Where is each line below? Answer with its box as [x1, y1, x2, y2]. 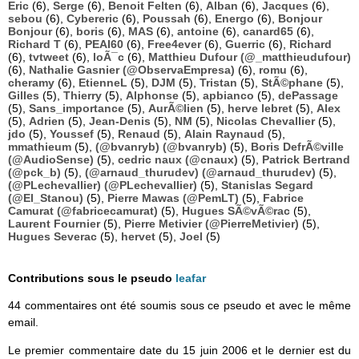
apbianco [203, 89, 254, 103]
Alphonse [126, 89, 179, 103]
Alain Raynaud [184, 127, 264, 141]
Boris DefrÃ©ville [251, 140, 344, 154]
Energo [215, 12, 254, 26]
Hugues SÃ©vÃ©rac [182, 204, 290, 218]
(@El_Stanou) [8, 192, 83, 205]
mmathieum [8, 140, 71, 154]
